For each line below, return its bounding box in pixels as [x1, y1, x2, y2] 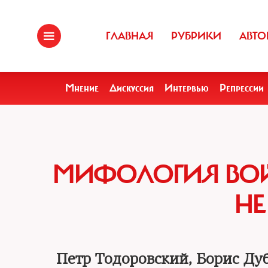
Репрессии [220, 81, 264, 95]
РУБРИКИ [171, 29, 221, 42]
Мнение [65, 81, 99, 95]
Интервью [165, 81, 209, 95]
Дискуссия [109, 81, 154, 95]
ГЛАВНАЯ [106, 29, 153, 42]
